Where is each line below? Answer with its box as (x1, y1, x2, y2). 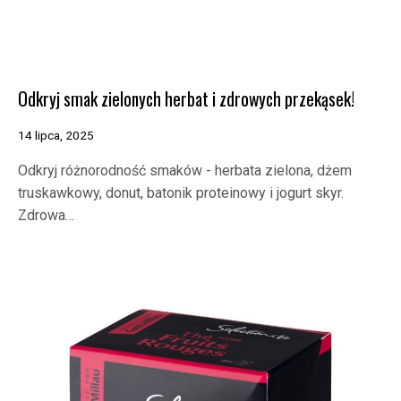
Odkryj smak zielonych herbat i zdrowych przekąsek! (18, 86, 354, 113)
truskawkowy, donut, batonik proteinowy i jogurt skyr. (18, 184, 344, 202)
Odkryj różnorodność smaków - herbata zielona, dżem (18, 162, 352, 180)
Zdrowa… (18, 207, 74, 225)
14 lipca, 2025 (18, 128, 94, 143)
